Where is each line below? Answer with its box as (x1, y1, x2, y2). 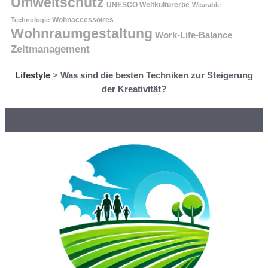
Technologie (11, 16, 50, 24)
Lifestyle (15, 70, 50, 81)
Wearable (192, 1, 221, 9)
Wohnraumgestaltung (11, 26, 153, 42)
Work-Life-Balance (155, 31, 232, 41)
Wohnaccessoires (52, 16, 114, 24)
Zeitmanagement (11, 44, 90, 56)
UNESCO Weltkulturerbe (106, 1, 190, 9)
